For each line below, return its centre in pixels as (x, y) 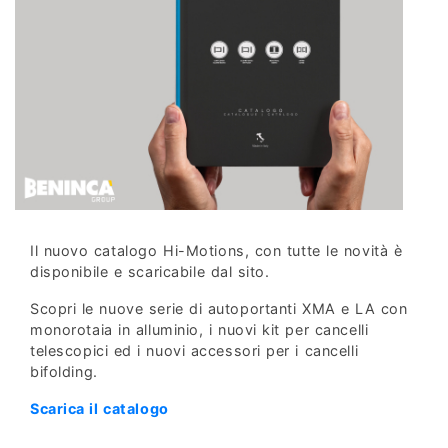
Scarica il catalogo (99, 408)
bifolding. (64, 371)
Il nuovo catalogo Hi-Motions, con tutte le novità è (216, 250)
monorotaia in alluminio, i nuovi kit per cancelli (199, 329)
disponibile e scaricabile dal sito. (150, 271)
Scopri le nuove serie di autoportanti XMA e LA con (219, 308)
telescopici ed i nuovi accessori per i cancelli (194, 350)
